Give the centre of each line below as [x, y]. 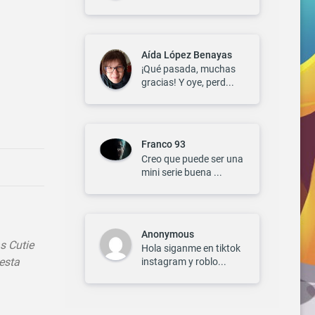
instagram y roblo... [184, 262]
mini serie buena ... [182, 172]
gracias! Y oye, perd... [188, 83]
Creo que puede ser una [192, 159]
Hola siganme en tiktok [191, 249]
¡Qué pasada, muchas [188, 69]
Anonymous [168, 234]
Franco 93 [163, 144]
